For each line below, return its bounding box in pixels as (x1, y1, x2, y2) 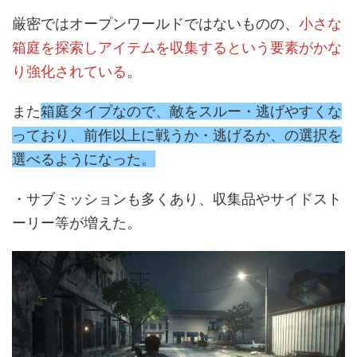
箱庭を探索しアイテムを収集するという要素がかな (12, 38, 342, 56)
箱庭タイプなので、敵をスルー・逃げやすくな (41, 102, 342, 120)
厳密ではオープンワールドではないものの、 (12, 14, 299, 32)
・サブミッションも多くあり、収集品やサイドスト (12, 190, 342, 207)
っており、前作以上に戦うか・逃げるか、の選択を (12, 126, 342, 143)
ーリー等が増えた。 (12, 214, 141, 231)
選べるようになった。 (12, 150, 155, 167)
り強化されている (12, 62, 127, 80)
